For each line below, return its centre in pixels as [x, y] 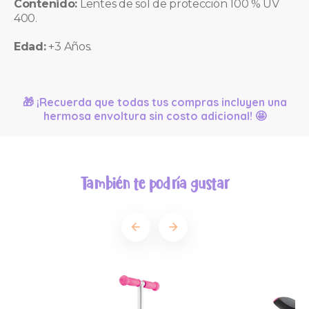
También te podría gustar [154, 184]
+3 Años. [70, 46]
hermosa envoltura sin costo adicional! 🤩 [154, 116]
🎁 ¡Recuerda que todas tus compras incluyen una [154, 102]
